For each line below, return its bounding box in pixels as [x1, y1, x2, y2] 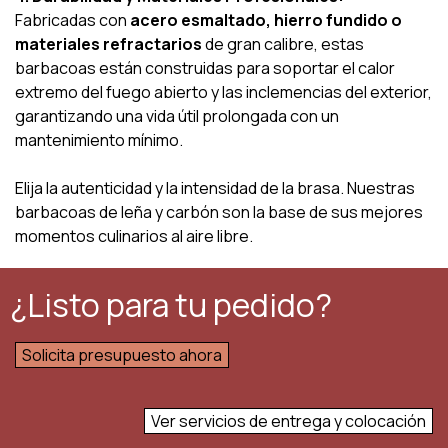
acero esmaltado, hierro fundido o [130, 8, 402, 31]
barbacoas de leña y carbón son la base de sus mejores [15, 200, 423, 223]
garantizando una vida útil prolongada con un [15, 104, 339, 127]
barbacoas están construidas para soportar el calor [15, 56, 395, 79]
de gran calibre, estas [202, 32, 364, 55]
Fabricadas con [15, 8, 130, 31]
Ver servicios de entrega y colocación [150, 409, 426, 432]
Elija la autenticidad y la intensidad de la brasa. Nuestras [15, 176, 415, 199]
